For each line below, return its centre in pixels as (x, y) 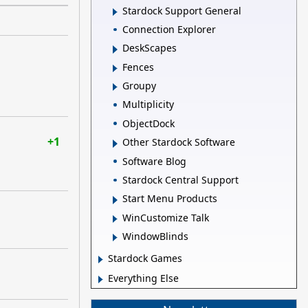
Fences (138, 67)
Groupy (139, 86)
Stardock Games (145, 258)
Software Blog (154, 161)
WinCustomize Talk (166, 217)
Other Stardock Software (179, 142)
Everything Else (143, 278)
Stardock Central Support (180, 179)
